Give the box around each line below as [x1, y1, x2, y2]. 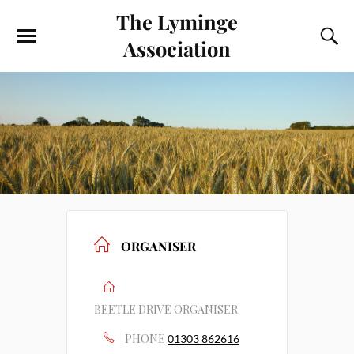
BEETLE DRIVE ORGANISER [94, 301, 238, 317]
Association [123, 35, 231, 62]
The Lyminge [116, 8, 238, 35]
